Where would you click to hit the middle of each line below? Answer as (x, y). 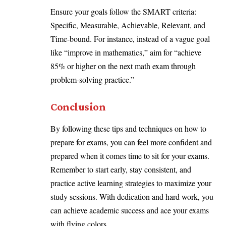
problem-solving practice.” (92, 80)
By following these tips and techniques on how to (128, 128)
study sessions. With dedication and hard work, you (132, 196)
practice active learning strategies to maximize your (131, 183)
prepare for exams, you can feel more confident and (131, 142)
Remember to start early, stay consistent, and (121, 169)
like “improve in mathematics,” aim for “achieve (126, 52)
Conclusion (78, 106)
